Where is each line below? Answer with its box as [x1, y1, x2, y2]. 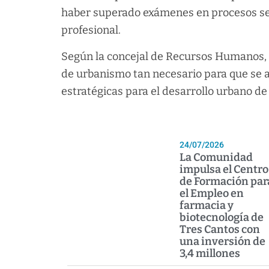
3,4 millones [179, 247, 240, 261]
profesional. [61, 23, 121, 37]
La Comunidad [179, 151, 253, 165]
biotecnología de [179, 211, 264, 225]
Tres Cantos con [179, 223, 260, 237]
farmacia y [179, 199, 234, 213]
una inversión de [179, 235, 265, 249]
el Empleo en [179, 187, 244, 201]
